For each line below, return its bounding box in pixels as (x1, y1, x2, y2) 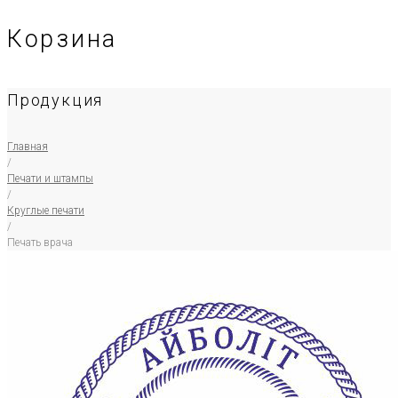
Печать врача (7, 235, 73, 249)
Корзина (7, 24, 117, 53)
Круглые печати (7, 203, 84, 217)
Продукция (7, 90, 104, 109)
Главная (7, 139, 48, 153)
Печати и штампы (7, 171, 93, 185)
